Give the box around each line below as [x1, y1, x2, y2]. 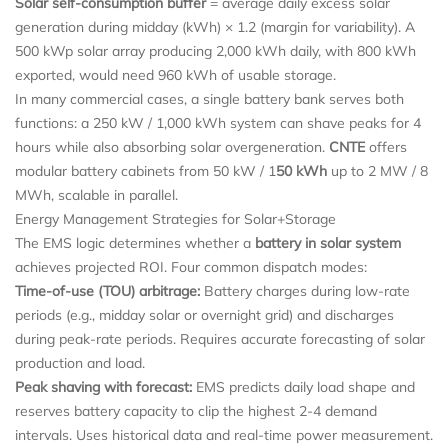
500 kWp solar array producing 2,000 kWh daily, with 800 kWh [15, 41, 416, 60]
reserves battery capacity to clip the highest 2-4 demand [15, 401, 377, 420]
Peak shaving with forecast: [15, 377, 192, 396]
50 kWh [276, 161, 327, 180]
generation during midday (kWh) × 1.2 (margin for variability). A [15, 17, 415, 36]
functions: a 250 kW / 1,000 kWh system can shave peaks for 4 [15, 113, 421, 132]
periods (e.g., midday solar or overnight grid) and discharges [15, 305, 394, 324]
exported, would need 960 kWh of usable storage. [15, 65, 336, 84]
